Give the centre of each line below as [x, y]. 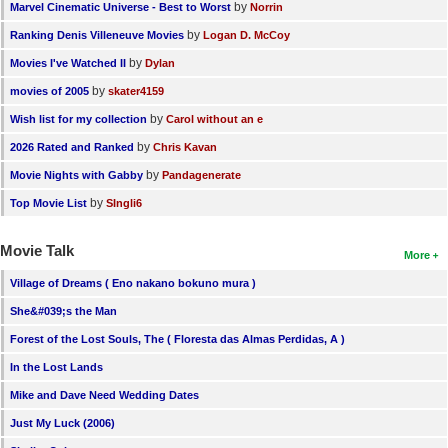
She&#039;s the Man [63, 310]
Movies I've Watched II [68, 62]
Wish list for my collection [78, 118]
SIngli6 [124, 202]
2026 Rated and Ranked [72, 146]
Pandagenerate [201, 174]
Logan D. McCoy [246, 34]
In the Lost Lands [56, 366]
